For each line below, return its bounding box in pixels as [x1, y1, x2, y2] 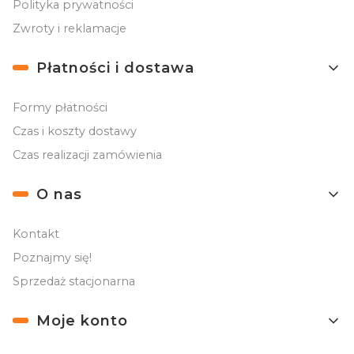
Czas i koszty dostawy [13, 123, 137, 138]
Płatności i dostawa [36, 58, 194, 77]
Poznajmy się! [13, 250, 92, 265]
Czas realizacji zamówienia [13, 147, 162, 162]
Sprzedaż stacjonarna [13, 273, 135, 288]
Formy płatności [13, 100, 107, 115]
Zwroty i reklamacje [13, 21, 126, 36]
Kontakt [13, 226, 59, 241]
